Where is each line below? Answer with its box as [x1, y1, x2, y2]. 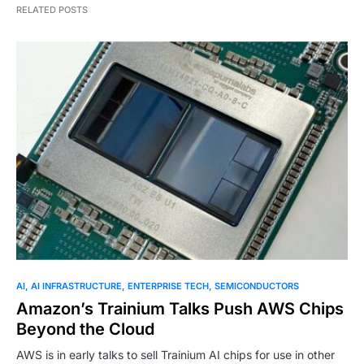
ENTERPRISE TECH [128, 279, 209, 292]
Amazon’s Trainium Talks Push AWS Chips [16, 298, 344, 318]
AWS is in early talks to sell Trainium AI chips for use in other [16, 347, 335, 362]
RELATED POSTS [16, 4, 88, 16]
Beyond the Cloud [16, 318, 154, 339]
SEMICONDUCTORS [214, 279, 299, 292]
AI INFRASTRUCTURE [31, 279, 122, 292]
